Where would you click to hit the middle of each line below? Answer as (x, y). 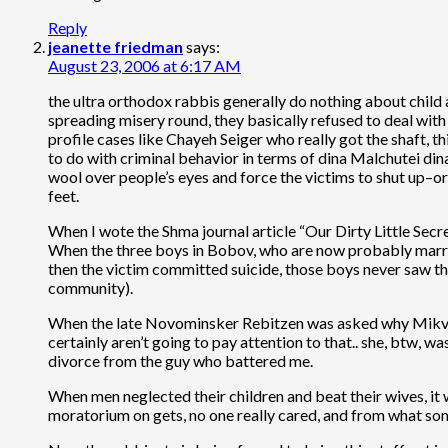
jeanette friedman (115, 46)
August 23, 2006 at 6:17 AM (144, 65)
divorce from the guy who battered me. (180, 360)
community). (90, 287)
